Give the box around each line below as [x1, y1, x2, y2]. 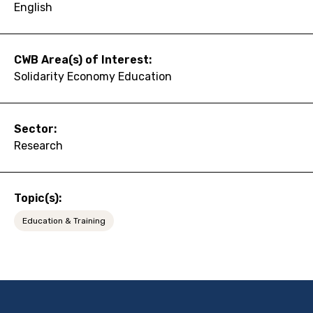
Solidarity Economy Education [14, 69, 172, 83]
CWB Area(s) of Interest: [14, 52, 152, 66]
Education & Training [22, 215, 105, 226]
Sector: [14, 122, 57, 136]
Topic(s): [14, 191, 61, 205]
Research [14, 138, 63, 152]
